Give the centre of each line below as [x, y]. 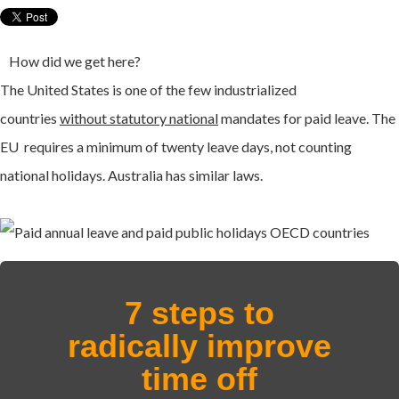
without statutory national [139, 118]
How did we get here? [75, 61]
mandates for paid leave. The [307, 118]
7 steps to [199, 313]
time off [199, 379]
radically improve [199, 346]
